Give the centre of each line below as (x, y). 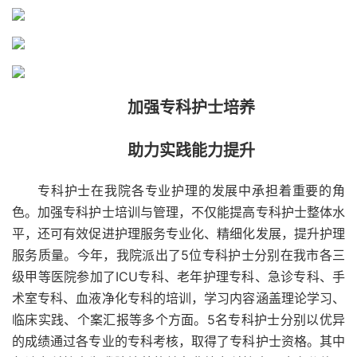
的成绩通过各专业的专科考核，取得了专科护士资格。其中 (178, 341)
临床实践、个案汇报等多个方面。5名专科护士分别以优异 (178, 320)
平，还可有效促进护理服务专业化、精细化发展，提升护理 (178, 233)
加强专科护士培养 (191, 108)
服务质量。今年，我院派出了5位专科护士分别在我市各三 (178, 255)
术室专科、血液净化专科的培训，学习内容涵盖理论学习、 (178, 298)
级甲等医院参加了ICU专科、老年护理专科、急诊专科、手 (178, 277)
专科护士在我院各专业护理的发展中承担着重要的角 (191, 190)
